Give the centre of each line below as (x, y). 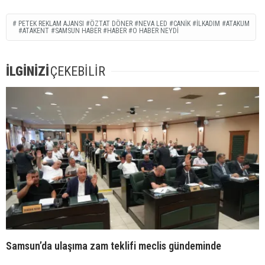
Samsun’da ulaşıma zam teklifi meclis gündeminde (114, 245)
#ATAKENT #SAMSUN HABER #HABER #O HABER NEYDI (98, 31)
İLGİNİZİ (28, 72)
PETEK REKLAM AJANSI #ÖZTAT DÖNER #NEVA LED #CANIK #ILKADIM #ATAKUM (134, 24)
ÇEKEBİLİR (78, 72)
